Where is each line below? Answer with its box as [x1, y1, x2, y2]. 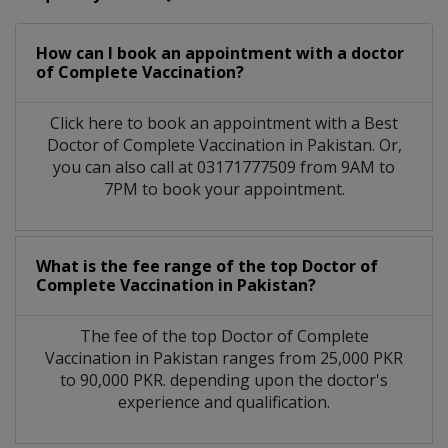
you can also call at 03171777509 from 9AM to [53, 155, 395, 178]
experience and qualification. [118, 390, 330, 413]
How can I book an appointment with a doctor [36, 41, 404, 64]
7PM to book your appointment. [103, 177, 345, 200]
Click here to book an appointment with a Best [50, 111, 398, 134]
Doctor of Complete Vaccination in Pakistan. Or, [46, 133, 402, 156]
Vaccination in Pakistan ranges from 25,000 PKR [45, 346, 403, 369]
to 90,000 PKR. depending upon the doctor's [60, 368, 388, 391]
